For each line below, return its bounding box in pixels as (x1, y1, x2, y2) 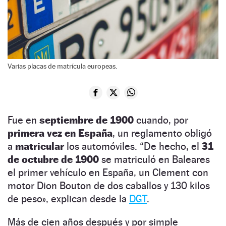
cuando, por (134, 114, 188, 126)
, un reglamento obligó (112, 127, 212, 139)
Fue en (8, 114, 39, 126)
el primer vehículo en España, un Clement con (8, 166, 208, 179)
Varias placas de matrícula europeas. (8, 62, 117, 70)
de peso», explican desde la (8, 192, 129, 205)
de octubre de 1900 (8, 153, 99, 165)
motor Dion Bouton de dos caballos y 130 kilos (8, 179, 210, 192)
